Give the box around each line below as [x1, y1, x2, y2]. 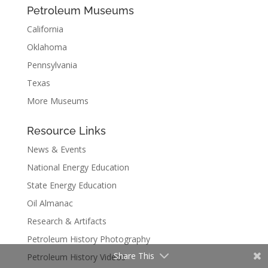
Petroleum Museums [26, 4, 134, 17]
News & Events [26, 143, 86, 155]
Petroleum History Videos [26, 251, 126, 263]
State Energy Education [26, 179, 117, 191]
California [26, 23, 63, 35]
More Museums [26, 95, 89, 106]
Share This [114, 250, 154, 261]
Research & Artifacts [26, 215, 106, 227]
